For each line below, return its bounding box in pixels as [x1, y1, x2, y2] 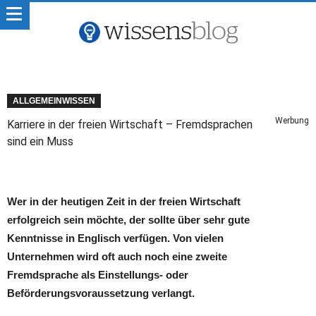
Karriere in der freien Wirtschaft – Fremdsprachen [7, 118, 253, 131]
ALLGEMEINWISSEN [13, 96, 95, 106]
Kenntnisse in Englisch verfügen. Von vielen [7, 232, 224, 244]
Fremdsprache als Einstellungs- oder [7, 269, 188, 281]
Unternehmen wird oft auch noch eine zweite [7, 250, 227, 262]
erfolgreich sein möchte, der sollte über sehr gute [7, 214, 250, 226]
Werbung [275, 116, 309, 126]
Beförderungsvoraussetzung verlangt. [7, 287, 195, 299]
